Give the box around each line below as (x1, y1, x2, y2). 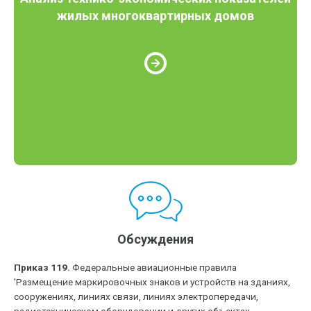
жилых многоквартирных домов (57, 8, 255, 23)
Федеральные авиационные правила (70, 262, 237, 273)
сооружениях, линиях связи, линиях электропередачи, (14, 291, 259, 302)
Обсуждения (117, 232, 194, 246)
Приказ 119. (14, 262, 71, 273)
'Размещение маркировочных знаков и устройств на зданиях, (14, 276, 291, 287)
